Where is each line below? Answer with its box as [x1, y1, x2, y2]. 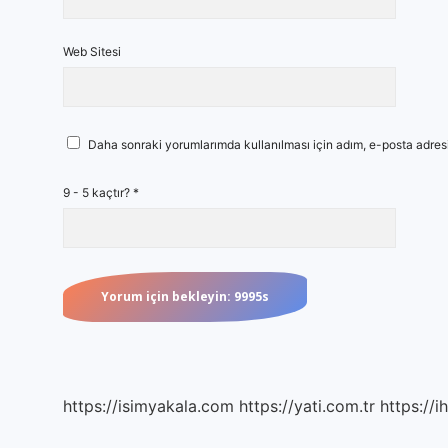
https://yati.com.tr [239, 396, 375, 416]
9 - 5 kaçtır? [63, 185, 133, 200]
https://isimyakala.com [63, 396, 234, 416]
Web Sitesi [63, 44, 121, 59]
